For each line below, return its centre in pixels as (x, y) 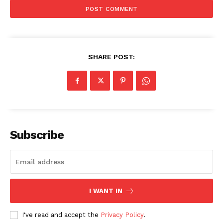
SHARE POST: (111, 57)
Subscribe (37, 135)
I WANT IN (106, 191)
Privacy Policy (122, 215)
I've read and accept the (61, 215)
